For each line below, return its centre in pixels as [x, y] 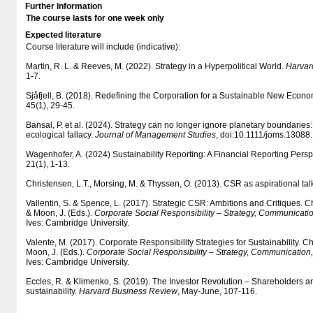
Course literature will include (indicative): [103, 47]
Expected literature [63, 35]
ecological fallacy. [60, 135]
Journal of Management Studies [155, 135]
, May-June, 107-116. [217, 291]
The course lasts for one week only [96, 18]
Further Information [64, 6]
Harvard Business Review [128, 291]
